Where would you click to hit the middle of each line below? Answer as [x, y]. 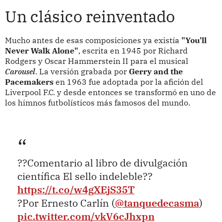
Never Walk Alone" [41, 50]
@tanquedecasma [157, 203]
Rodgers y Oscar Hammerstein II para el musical [96, 61]
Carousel [20, 71]
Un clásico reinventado [90, 16]
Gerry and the [156, 71]
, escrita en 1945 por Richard [133, 50]
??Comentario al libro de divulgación [102, 163]
